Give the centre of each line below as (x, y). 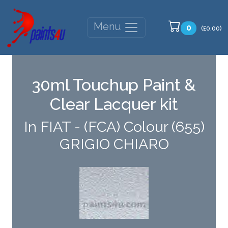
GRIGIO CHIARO (114, 144)
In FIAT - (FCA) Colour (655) (114, 127)
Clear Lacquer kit (114, 104)
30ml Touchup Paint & (114, 85)
